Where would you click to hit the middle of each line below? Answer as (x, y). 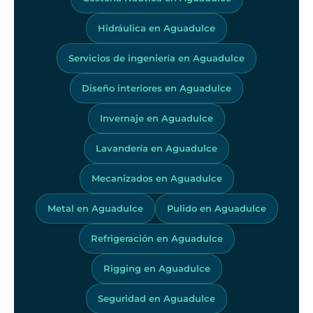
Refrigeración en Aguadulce (156, 238)
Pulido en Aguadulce (216, 208)
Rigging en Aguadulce (156, 268)
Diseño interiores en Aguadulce (156, 88)
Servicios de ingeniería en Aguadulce (156, 58)
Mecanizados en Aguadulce (156, 178)
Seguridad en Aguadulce (156, 298)
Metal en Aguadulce (95, 208)
